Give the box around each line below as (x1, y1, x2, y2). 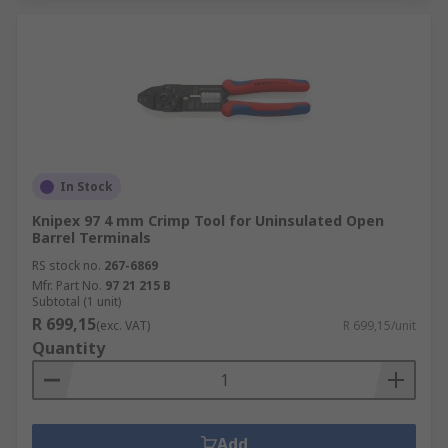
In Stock (60, 178, 113, 195)
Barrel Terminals (32, 228, 151, 247)
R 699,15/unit (343, 317, 416, 334)
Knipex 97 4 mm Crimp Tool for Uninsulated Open (32, 211, 384, 230)
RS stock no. (32, 257, 101, 274)
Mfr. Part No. (32, 277, 102, 294)
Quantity (32, 337, 105, 359)
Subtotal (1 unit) (32, 293, 121, 310)
